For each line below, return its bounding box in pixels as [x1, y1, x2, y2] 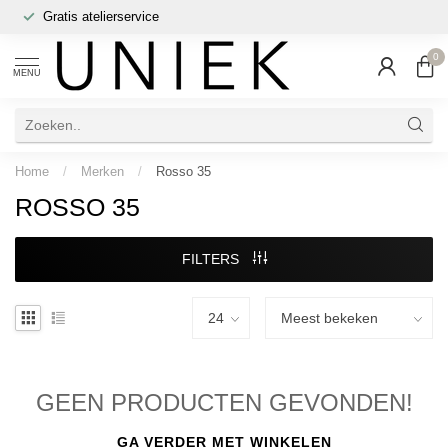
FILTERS [181, 251, 243, 267]
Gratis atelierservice [43, 9, 159, 24]
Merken [81, 164, 124, 179]
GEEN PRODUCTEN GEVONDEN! [35, 389, 413, 416]
